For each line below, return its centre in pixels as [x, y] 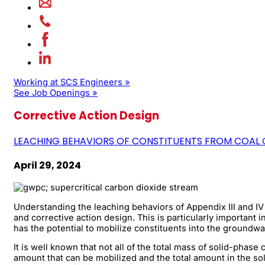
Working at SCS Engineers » [72, 82]
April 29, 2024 [47, 165]
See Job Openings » [56, 93]
